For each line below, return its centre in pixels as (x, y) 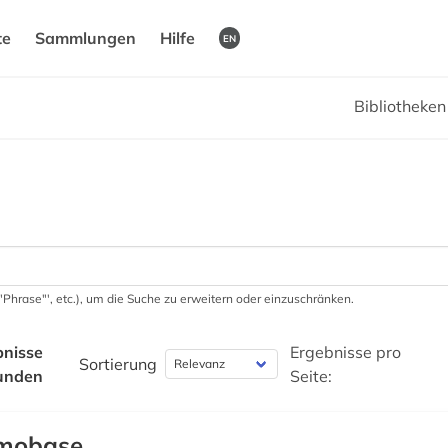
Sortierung (118, 364)
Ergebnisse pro (346, 352)
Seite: (311, 376)
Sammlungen (85, 38)
